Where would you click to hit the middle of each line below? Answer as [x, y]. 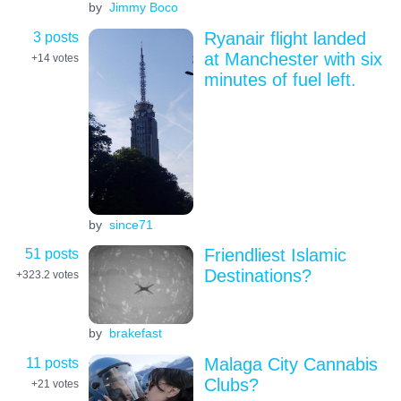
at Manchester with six [293, 59]
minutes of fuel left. [280, 79]
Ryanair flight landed [285, 38]
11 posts [52, 362]
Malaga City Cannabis [290, 364]
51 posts [52, 253]
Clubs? [231, 384]
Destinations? [257, 275]
